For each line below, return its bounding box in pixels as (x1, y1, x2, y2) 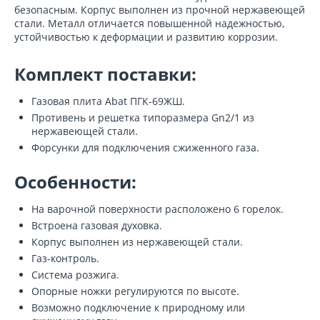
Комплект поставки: (14, 62, 196, 86)
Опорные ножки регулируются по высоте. (31, 284, 239, 299)
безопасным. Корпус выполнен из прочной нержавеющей (14, 3, 305, 17)
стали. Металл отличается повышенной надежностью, (14, 16, 284, 31)
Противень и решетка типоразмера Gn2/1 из (31, 111, 254, 125)
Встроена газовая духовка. (31, 219, 162, 233)
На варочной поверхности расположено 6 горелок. (31, 202, 284, 216)
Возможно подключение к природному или (31, 301, 245, 315)
